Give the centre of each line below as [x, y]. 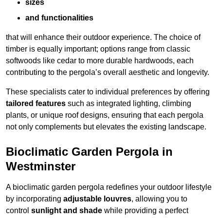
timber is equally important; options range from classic [98, 49]
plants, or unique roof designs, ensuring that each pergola [105, 115]
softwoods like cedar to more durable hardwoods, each [100, 61]
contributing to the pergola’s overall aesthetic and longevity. [108, 73]
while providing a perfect [145, 211]
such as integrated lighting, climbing [128, 104]
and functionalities [59, 18]
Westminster [41, 166]
